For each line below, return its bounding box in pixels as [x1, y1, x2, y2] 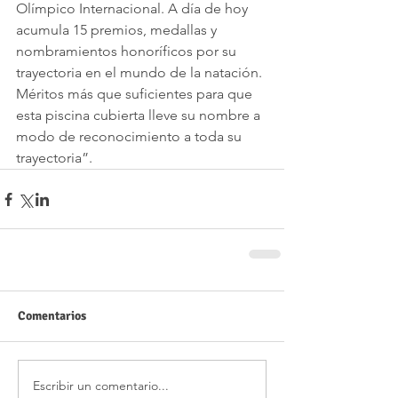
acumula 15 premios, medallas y [16, 21, 220, 39]
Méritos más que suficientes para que [16, 85, 256, 103]
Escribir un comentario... [33, 377, 169, 394]
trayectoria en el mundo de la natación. [16, 64, 266, 82]
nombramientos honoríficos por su [16, 43, 240, 60]
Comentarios [18, 308, 86, 324]
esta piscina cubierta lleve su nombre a [16, 107, 264, 124]
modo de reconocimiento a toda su [16, 128, 245, 146]
